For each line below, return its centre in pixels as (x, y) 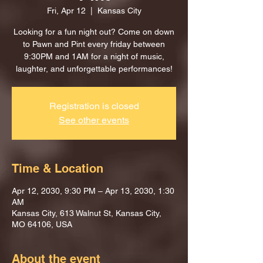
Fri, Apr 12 (66, 11)
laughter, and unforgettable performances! (94, 69)
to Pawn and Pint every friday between (94, 44)
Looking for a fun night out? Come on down (94, 32)
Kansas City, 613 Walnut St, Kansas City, (87, 213)
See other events (94, 120)
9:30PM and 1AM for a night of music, (94, 56)
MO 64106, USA (42, 224)
